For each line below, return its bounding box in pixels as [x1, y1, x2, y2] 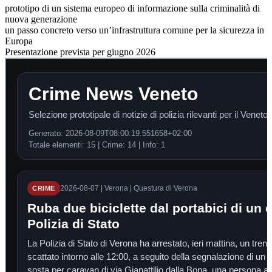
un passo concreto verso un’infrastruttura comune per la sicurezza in [5, 24, 264, 35]
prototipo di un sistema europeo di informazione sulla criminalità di [5, 2, 260, 13]
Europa [5, 35, 33, 46]
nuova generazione [5, 13, 77, 24]
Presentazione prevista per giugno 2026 [5, 46, 155, 57]
